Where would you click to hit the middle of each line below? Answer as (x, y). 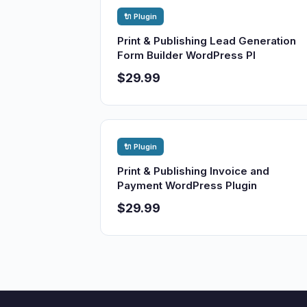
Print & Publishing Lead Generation (207, 41)
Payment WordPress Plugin (187, 185)
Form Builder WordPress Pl (186, 55)
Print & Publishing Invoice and (193, 171)
